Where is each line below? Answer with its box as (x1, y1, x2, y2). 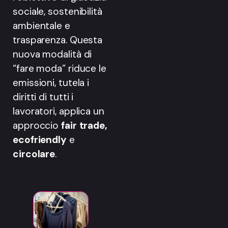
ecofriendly (13, 133, 69, 147)
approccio (13, 119, 62, 132)
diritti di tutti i (13, 91, 74, 104)
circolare (13, 148, 55, 161)
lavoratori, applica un (13, 105, 104, 118)
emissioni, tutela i (13, 76, 90, 90)
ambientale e (13, 19, 70, 33)
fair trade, (61, 119, 107, 132)
